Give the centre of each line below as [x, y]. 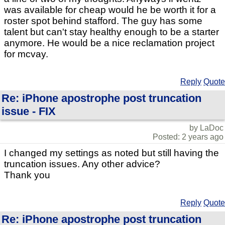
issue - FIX [29, 111]
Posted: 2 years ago [188, 137]
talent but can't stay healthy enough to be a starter [111, 32]
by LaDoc [206, 128]
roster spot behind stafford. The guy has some [103, 21]
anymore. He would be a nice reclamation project [109, 43]
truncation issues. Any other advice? [82, 164]
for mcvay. [26, 54]
